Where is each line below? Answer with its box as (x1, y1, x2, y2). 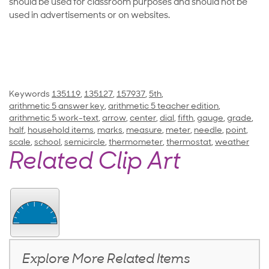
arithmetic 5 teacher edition (108, 102, 219, 112)
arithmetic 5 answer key (9, 102, 104, 112)
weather (215, 138, 249, 148)
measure (126, 126, 162, 136)
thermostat (166, 138, 211, 148)
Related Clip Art (9, 151, 181, 175)
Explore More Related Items (22, 253, 190, 267)
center (130, 114, 156, 124)
